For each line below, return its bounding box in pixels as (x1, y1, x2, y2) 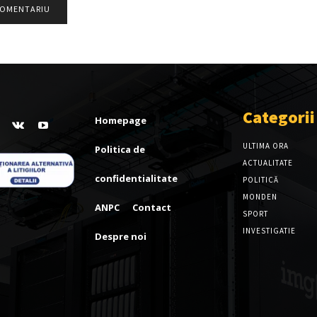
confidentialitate (95, 172, 178, 185)
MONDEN (242, 192, 277, 202)
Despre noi (95, 230, 147, 243)
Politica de (95, 143, 146, 156)
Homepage (95, 114, 147, 127)
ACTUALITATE (242, 158, 293, 168)
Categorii (242, 106, 315, 129)
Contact (132, 201, 172, 214)
